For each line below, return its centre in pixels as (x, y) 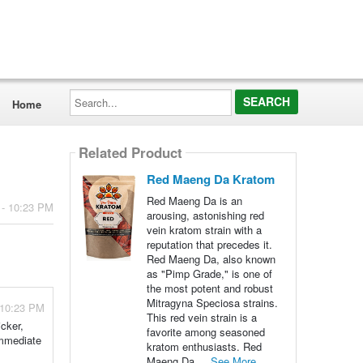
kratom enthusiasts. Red (204, 346)
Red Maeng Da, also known (211, 259)
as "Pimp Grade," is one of (209, 273)
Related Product (130, 153)
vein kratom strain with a (204, 230)
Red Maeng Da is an (194, 201)
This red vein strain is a (201, 317)
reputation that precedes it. (209, 244)
